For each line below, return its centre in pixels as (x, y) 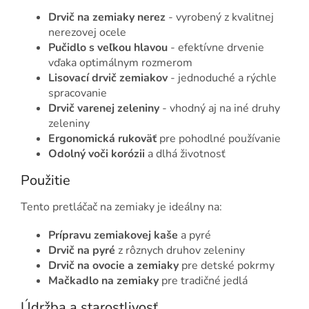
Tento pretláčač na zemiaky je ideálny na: (121, 207)
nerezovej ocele (87, 33)
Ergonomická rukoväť (102, 139)
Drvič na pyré (82, 251)
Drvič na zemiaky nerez (107, 18)
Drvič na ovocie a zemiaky (113, 266)
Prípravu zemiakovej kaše (113, 236)
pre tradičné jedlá (203, 281)
